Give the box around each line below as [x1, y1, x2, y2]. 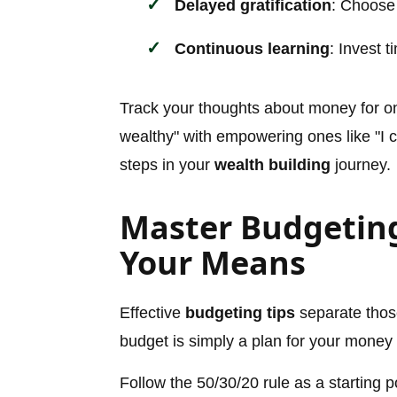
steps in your [120, 156, 214, 175]
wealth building [214, 156, 331, 175]
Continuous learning [175, 40, 330, 58]
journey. [331, 156, 391, 175]
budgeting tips [185, 304, 295, 323]
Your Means [120, 241, 306, 285]
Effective [120, 304, 185, 323]
